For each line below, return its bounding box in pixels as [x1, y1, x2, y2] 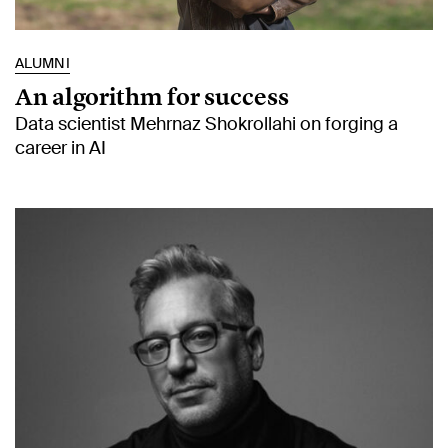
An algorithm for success [15, 80, 289, 112]
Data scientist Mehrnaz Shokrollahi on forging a [15, 111, 398, 136]
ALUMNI [15, 53, 70, 72]
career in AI [15, 135, 106, 160]
